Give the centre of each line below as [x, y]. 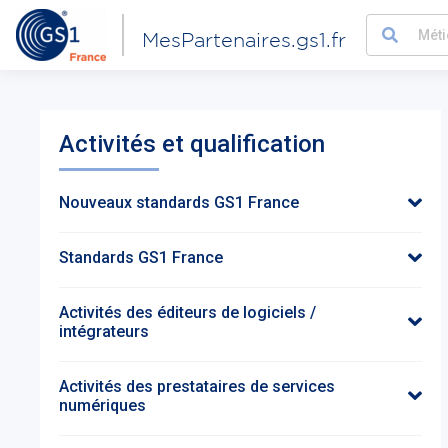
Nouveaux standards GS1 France [179, 202]
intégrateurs [104, 331]
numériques [103, 405]
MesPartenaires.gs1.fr [243, 40]
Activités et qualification [192, 144]
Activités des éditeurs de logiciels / [188, 312]
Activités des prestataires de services [197, 386]
